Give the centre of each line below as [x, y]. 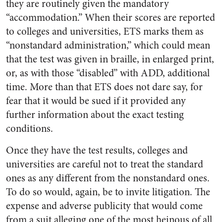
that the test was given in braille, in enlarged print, [110, 59]
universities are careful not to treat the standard [105, 164]
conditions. [29, 129]
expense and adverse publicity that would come [104, 206]
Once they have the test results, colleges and [97, 150]
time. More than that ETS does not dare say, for [104, 87]
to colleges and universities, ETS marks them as [105, 31]
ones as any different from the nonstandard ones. [108, 178]
